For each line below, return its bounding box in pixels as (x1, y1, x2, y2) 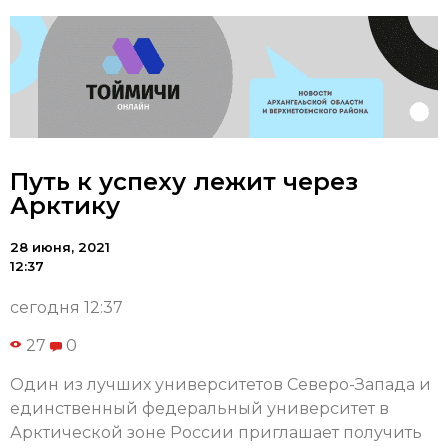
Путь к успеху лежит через (10, 167, 358, 197)
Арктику (10, 191, 120, 221)
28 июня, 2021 (10, 239, 110, 256)
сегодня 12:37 (10, 298, 123, 318)
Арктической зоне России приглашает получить (10, 422, 422, 442)
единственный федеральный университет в (10, 398, 389, 418)
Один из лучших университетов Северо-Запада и (10, 374, 431, 394)
